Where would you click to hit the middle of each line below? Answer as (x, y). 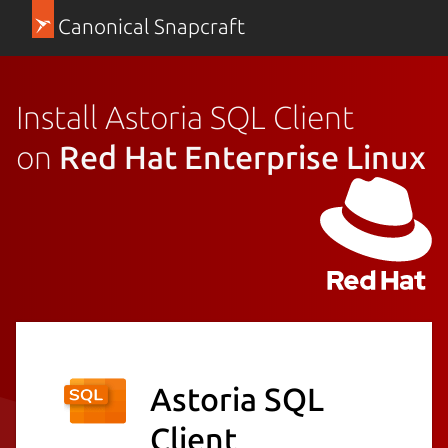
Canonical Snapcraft (151, 26)
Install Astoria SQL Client (185, 116)
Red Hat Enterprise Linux (242, 156)
